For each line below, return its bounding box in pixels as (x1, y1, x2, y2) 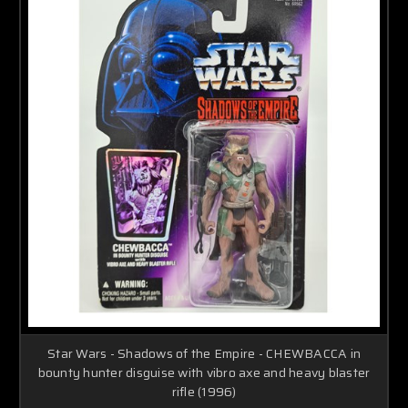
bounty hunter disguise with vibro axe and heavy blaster (37, 362, 371, 382)
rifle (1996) (171, 381, 237, 402)
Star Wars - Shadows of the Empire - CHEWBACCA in (47, 342, 361, 363)
